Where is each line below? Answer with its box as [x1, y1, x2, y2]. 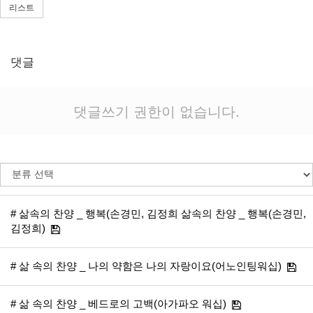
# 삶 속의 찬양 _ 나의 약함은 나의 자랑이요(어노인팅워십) [10, 260, 282, 272]
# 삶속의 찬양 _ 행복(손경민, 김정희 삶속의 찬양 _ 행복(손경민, [10, 208, 306, 220]
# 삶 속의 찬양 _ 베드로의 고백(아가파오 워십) [10, 298, 226, 310]
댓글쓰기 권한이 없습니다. [73, 101, 240, 122]
